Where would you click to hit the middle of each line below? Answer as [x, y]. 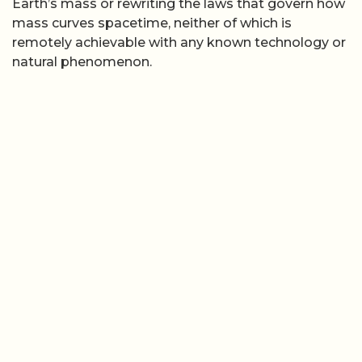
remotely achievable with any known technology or [179, 42]
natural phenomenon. [82, 61]
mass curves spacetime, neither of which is [152, 23]
